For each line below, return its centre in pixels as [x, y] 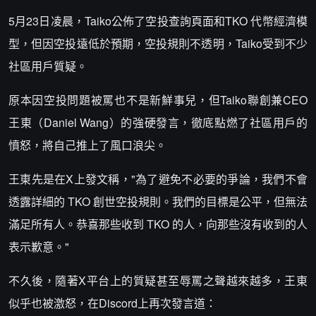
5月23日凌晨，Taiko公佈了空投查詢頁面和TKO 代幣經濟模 [158, 21]
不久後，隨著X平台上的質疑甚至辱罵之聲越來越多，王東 [158, 280]
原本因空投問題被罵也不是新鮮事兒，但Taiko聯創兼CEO [158, 100]
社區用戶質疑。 [48, 66]
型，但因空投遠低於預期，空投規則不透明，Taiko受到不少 [158, 43]
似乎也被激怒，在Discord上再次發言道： [113, 303]
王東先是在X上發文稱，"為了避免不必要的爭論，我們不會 [158, 179]
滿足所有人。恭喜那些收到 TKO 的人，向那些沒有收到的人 [158, 224]
